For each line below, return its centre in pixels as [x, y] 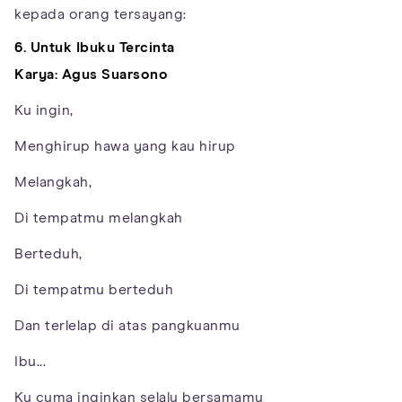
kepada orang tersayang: [100, 14]
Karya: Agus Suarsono [91, 74]
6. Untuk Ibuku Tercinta [95, 47]
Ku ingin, [44, 110]
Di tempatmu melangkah [99, 218]
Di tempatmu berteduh [94, 289]
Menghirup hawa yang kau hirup [125, 146]
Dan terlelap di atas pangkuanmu [127, 325]
